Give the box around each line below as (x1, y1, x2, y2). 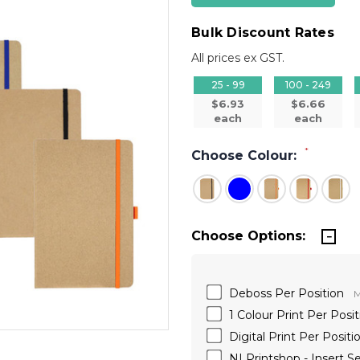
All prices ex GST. (191, 50, 284, 65)
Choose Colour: (191, 147, 301, 163)
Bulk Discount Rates (191, 25, 334, 40)
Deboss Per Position (229, 285, 344, 301)
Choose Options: (191, 227, 305, 243)
